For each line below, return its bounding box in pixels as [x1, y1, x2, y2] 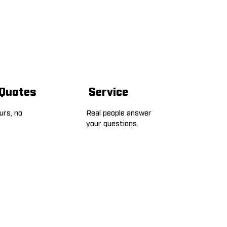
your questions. [86, 118, 139, 128]
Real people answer [86, 107, 152, 117]
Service [88, 84, 128, 98]
